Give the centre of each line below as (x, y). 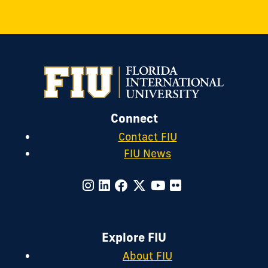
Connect (134, 118)
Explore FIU (134, 237)
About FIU (147, 256)
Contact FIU (147, 137)
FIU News (147, 154)
